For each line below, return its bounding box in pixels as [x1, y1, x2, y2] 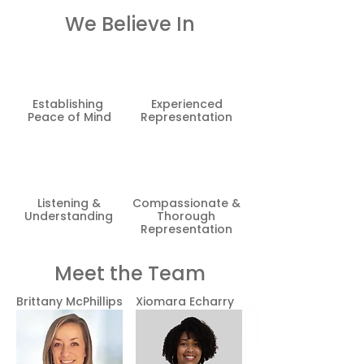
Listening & [37, 195, 101, 211]
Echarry [189, 293, 234, 310]
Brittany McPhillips [16, 293, 123, 310]
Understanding [24, 208, 113, 224]
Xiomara [136, 293, 186, 310]
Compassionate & [132, 195, 240, 211]
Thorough [157, 208, 215, 224]
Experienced [150, 96, 223, 112]
